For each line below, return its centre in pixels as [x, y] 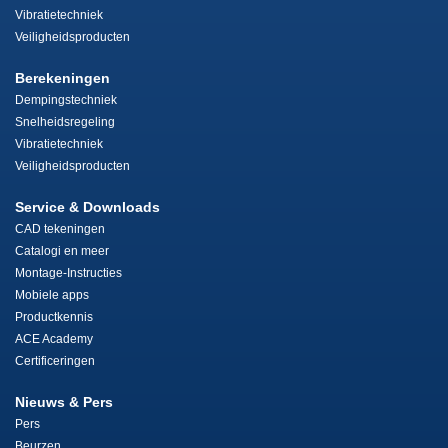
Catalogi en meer [62, 251]
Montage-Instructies [68, 273]
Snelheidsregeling [65, 122]
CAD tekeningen [60, 229]
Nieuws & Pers [64, 402]
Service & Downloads [87, 207]
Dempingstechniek [66, 100]
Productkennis [54, 317]
